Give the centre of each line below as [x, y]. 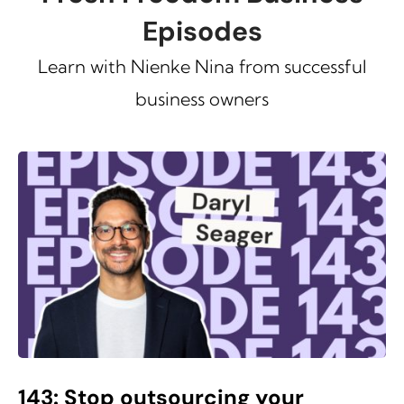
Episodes [202, 31]
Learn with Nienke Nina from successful [202, 66]
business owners [202, 98]
